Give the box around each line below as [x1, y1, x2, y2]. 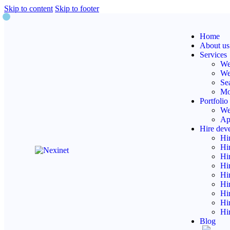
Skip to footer [55, 4, 99, 13]
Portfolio [199, 97, 228, 105]
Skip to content [4, 4, 53, 13]
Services [199, 50, 227, 59]
